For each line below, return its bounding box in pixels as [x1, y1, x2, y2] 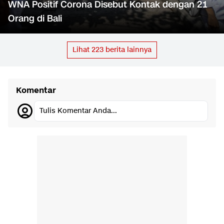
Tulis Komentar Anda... [39, 106, 117, 116]
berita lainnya [103, 45, 151, 55]
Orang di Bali [8, 12, 62, 25]
